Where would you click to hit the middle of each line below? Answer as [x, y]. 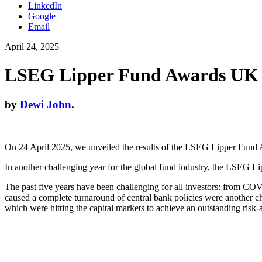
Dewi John [46, 105]
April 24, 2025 [32, 46]
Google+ [44, 16]
